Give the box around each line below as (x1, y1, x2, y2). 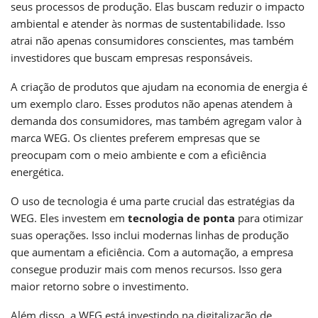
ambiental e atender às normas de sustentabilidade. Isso (11, 16, 285, 31)
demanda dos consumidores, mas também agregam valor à (11, 113, 302, 128)
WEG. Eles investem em (11, 210, 128, 225)
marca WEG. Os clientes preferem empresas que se (11, 130, 260, 145)
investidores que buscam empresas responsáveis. (11, 50, 253, 65)
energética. (11, 164, 64, 179)
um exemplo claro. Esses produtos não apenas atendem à (11, 96, 292, 111)
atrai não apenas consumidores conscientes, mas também (11, 33, 294, 48)
